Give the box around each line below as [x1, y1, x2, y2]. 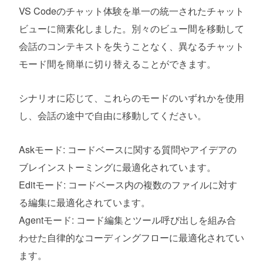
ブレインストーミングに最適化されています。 [19, 160, 216, 174]
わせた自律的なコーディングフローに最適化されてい [19, 230, 244, 244]
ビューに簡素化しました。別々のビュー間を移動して [19, 21, 244, 35]
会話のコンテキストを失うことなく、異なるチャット [19, 39, 244, 53]
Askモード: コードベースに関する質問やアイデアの [19, 142, 237, 156]
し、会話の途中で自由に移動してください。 [19, 108, 207, 122]
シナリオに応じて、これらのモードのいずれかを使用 [19, 90, 244, 104]
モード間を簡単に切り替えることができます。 [19, 56, 216, 70]
